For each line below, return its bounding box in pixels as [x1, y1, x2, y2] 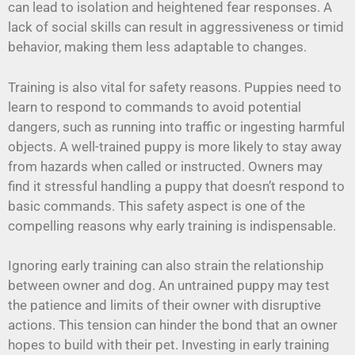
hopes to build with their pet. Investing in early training [8, 337, 330, 353]
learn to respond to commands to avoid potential [8, 98, 301, 115]
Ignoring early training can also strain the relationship [8, 258, 324, 274]
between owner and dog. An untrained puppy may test [8, 277, 330, 294]
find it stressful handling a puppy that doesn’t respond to [8, 177, 345, 194]
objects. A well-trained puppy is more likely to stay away [8, 138, 342, 155]
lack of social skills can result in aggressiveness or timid [8, 19, 344, 36]
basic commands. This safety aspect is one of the [8, 197, 305, 214]
